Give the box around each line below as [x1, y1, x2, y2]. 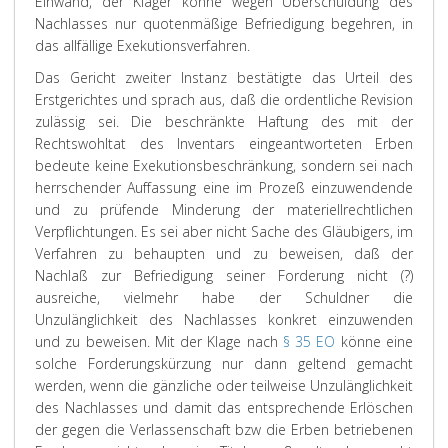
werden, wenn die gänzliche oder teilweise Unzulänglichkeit [35, 376, 413, 395]
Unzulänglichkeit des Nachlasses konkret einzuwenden [35, 310, 413, 329]
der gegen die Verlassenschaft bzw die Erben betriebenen [35, 420, 413, 439]
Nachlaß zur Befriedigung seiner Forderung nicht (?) [35, 266, 413, 285]
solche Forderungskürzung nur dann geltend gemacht [35, 354, 413, 373]
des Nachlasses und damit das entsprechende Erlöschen [35, 398, 413, 417]
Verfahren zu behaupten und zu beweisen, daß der [35, 244, 413, 263]
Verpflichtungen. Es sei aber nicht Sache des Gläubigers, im [35, 222, 413, 241]
